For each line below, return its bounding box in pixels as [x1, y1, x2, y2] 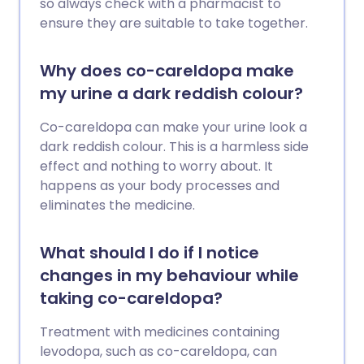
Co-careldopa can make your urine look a [40, 118, 307, 136]
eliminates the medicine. [40, 196, 195, 214]
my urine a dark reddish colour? [40, 82, 303, 105]
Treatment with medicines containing [40, 323, 279, 341]
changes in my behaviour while [40, 264, 299, 287]
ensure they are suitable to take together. [40, 14, 308, 32]
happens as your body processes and [40, 176, 279, 195]
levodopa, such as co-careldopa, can [40, 342, 277, 361]
